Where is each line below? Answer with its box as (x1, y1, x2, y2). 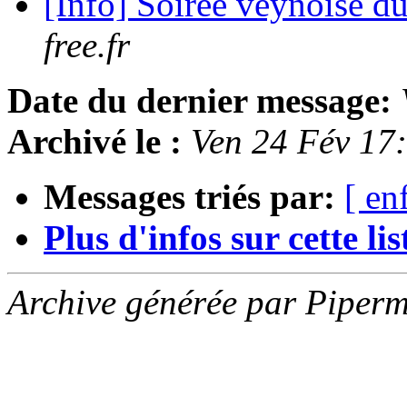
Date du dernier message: (7, 81, 392, 121)
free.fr (44, 25, 130, 65)
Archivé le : (7, 122, 182, 162)
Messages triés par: (44, 177, 335, 217)
